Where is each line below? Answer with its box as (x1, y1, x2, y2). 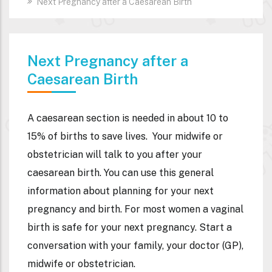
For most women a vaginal (124, 203, 243, 216)
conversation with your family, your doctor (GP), (27, 240, 243, 252)
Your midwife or (152, 131, 223, 143)
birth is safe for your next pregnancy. (27, 222, 197, 234)
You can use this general (104, 167, 214, 179)
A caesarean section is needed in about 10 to (27, 112, 228, 124)
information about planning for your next (27, 185, 214, 197)
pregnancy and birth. (27, 203, 122, 216)
